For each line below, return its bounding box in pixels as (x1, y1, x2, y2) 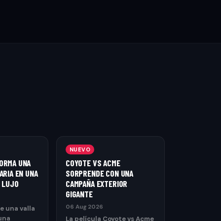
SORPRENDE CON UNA (65, 168, 133, 179)
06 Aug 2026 (65, 203, 103, 211)
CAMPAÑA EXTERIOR (65, 178, 128, 189)
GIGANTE (65, 188, 93, 199)
